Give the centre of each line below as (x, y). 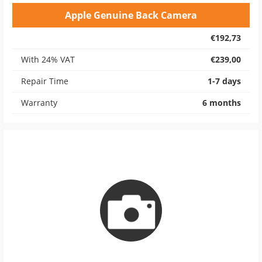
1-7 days (224, 81)
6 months (222, 103)
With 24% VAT (48, 59)
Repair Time (45, 81)
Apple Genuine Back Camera (131, 15)
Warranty (39, 103)
